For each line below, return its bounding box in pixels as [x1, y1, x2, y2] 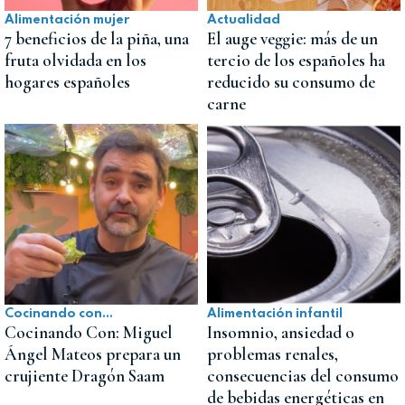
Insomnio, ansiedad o [207, 322, 354, 344]
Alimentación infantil [207, 307, 343, 321]
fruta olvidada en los [5, 50, 146, 72]
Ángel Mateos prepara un [5, 344, 181, 366]
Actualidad [207, 14, 280, 27]
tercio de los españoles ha [207, 50, 385, 72]
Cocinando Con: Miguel [5, 322, 173, 344]
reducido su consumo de [207, 71, 375, 94]
